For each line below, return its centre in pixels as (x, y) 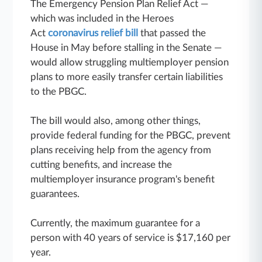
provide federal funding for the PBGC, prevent (131, 135)
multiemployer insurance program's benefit (123, 179)
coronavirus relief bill (93, 33)
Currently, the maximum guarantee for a (116, 223)
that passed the (172, 33)
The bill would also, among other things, (116, 120)
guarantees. (55, 194)
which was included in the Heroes (102, 18)
